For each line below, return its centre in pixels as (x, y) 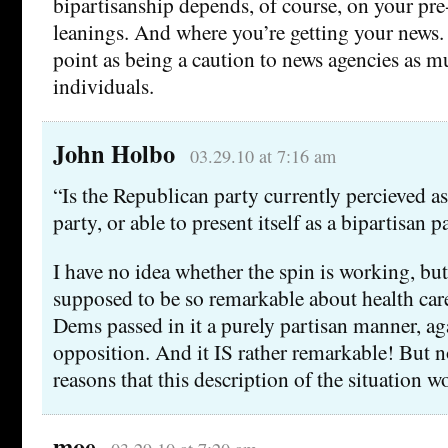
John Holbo (114, 153)
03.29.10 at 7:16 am (262, 155)
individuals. (103, 85)
